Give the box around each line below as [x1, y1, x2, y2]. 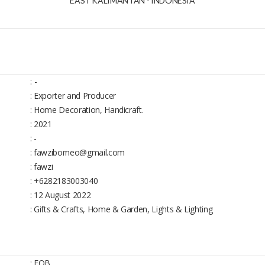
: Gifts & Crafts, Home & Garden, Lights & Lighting [30, 203, 213, 215]
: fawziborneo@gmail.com [30, 146, 125, 158]
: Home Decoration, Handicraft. [30, 104, 144, 115]
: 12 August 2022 [30, 189, 91, 201]
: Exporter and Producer [30, 89, 116, 101]
